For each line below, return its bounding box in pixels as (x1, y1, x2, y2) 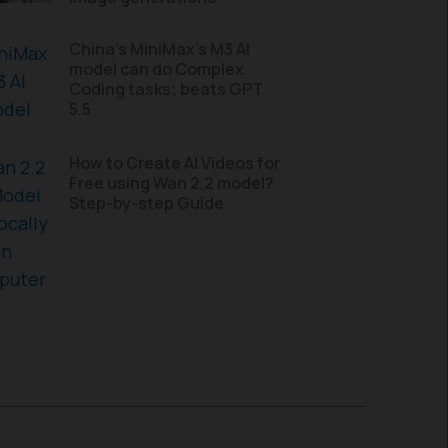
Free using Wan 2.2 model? (69, 172, 274, 194)
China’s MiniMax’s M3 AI (69, 38, 250, 60)
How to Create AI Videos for (69, 152, 280, 174)
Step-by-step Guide (69, 192, 224, 214)
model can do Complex (69, 58, 244, 80)
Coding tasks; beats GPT (69, 78, 263, 100)
